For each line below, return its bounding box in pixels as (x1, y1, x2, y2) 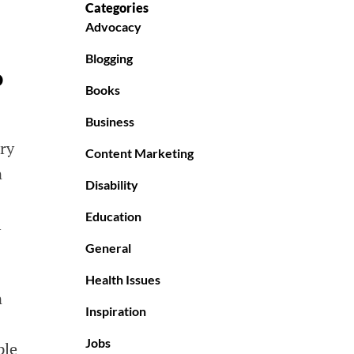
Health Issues (85, 272, 160, 288)
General (85, 240, 131, 256)
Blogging (85, 51, 133, 66)
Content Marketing (85, 145, 194, 161)
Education (85, 209, 141, 224)
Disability (85, 177, 138, 193)
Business (85, 114, 134, 130)
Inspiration (85, 303, 146, 319)
